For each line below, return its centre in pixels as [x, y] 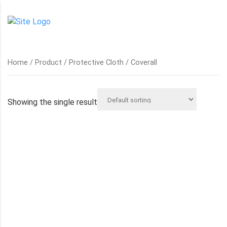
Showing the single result [52, 102]
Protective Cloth [96, 62]
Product [48, 62]
